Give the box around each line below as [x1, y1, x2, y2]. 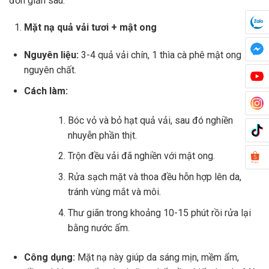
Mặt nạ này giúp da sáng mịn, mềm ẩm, [75, 251, 239, 263]
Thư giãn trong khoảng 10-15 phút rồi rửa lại [68, 207, 251, 219]
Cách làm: [24, 85, 68, 97]
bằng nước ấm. [68, 222, 130, 234]
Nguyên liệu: [24, 49, 79, 61]
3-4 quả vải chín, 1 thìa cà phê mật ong [79, 49, 241, 61]
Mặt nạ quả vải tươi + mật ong [24, 22, 157, 34]
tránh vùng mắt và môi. [68, 186, 161, 198]
